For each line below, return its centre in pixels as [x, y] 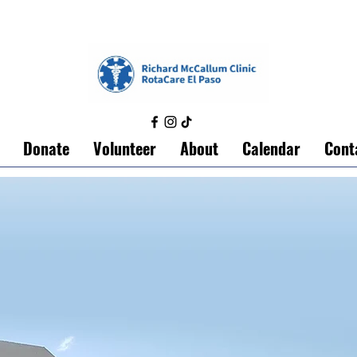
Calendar [271, 148]
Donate [46, 148]
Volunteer [124, 148]
